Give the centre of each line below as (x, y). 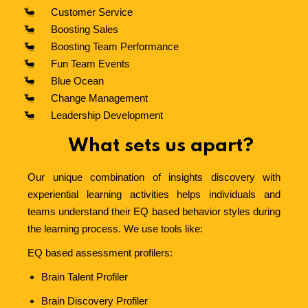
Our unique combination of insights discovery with (154, 177)
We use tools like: (163, 229)
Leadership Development (107, 115)
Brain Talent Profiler (85, 277)
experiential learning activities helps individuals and (154, 194)
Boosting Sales (84, 29)
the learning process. (74, 229)
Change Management (99, 98)
